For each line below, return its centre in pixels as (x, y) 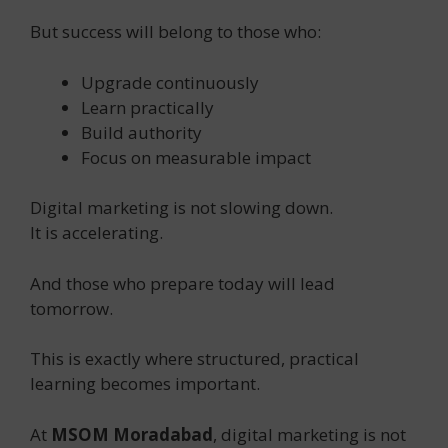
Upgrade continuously (170, 82)
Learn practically (147, 107)
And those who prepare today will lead (182, 283)
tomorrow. (71, 308)
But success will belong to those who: (175, 32)
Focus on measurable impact (196, 157)
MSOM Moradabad (132, 434)
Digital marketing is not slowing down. (181, 208)
